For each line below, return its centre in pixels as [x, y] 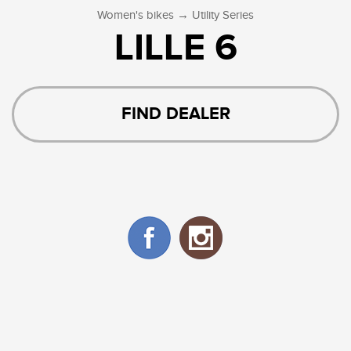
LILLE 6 [175, 49]
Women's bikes [136, 16]
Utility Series [223, 16]
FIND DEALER [175, 114]
